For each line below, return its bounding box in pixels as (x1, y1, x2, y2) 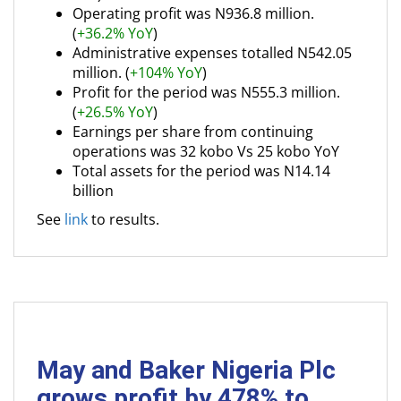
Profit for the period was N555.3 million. (73, 82, 340, 102)
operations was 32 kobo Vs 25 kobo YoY (73, 141, 339, 161)
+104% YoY (130, 63, 202, 82)
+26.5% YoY (77, 102, 153, 122)
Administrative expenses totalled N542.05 (73, 43, 352, 63)
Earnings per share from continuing (73, 122, 313, 141)
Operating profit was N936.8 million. (73, 4, 314, 23)
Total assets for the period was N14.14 (73, 161, 330, 181)
